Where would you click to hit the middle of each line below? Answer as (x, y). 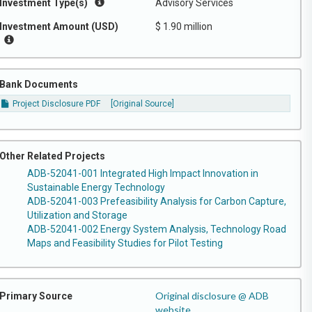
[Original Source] (143, 104)
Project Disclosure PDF (56, 104)
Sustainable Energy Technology (96, 187)
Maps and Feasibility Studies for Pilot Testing (125, 243)
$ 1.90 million (184, 26)
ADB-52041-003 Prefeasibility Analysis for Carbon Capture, (157, 201)
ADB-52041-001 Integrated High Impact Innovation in (143, 173)
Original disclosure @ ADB (212, 295)
